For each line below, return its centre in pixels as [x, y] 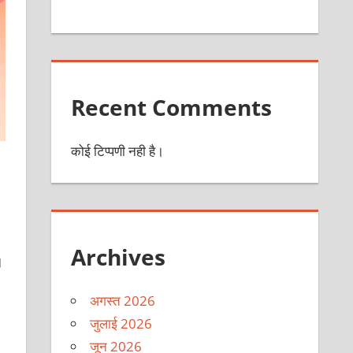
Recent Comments [172, 108]
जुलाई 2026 [121, 323]
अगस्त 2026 [123, 300]
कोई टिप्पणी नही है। [118, 151]
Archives [119, 256]
